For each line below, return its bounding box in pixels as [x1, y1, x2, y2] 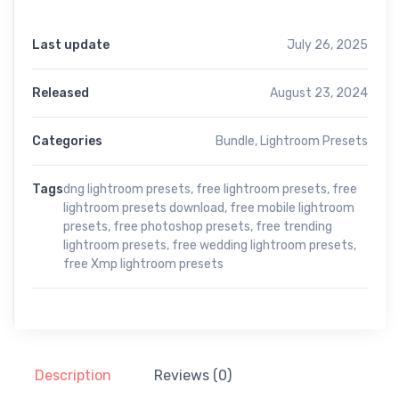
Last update [32, 37, 110, 53]
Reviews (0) [154, 366, 232, 384]
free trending [256, 218, 332, 234]
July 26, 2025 [287, 37, 368, 53]
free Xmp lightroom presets [63, 256, 224, 272]
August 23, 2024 [270, 85, 368, 101]
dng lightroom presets [63, 181, 191, 197]
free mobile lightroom [230, 199, 354, 216]
